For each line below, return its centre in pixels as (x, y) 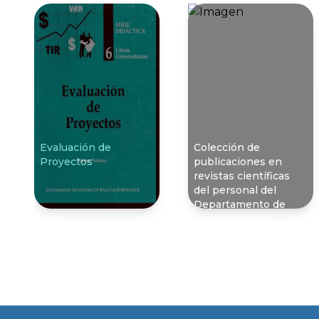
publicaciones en (238, 162)
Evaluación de (75, 148)
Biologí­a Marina (234, 219)
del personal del (235, 190)
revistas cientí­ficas (242, 176)
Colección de (227, 148)
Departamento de (240, 205)
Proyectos (66, 162)
